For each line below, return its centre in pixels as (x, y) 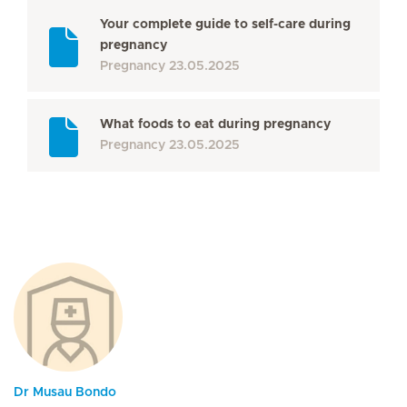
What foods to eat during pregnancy (215, 124)
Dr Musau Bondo (65, 392)
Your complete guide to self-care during (225, 25)
